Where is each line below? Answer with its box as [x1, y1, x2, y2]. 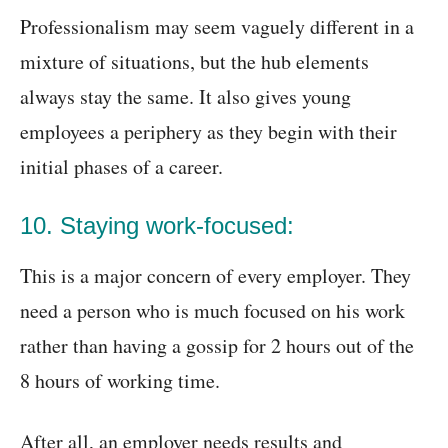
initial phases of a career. [20, 153, 223, 181]
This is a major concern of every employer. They [20, 262, 411, 290]
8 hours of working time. [20, 367, 220, 395]
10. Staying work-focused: [20, 212, 294, 240]
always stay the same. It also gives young [20, 83, 351, 111]
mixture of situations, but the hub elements [20, 48, 369, 76]
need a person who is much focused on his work [20, 297, 405, 325]
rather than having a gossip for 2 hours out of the [20, 332, 414, 360]
